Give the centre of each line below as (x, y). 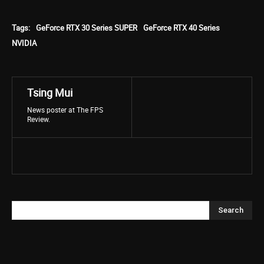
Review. (39, 119)
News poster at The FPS (65, 110)
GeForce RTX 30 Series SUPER (87, 28)
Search (231, 210)
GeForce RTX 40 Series (181, 28)
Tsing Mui (50, 93)
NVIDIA (24, 43)
